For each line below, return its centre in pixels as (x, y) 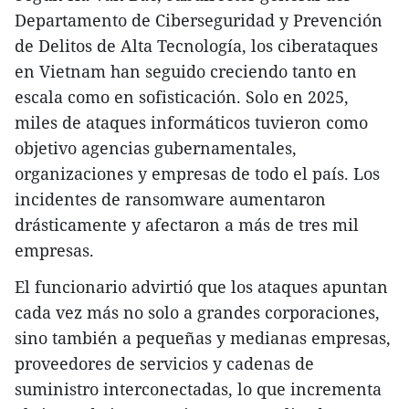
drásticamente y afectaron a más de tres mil (187, 224)
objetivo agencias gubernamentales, (156, 147)
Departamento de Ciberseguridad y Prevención (199, 20)
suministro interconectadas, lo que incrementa (198, 388)
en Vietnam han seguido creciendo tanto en (186, 71)
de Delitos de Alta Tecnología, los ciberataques (196, 45)
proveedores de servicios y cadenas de (164, 363)
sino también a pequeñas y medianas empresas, (203, 337)
